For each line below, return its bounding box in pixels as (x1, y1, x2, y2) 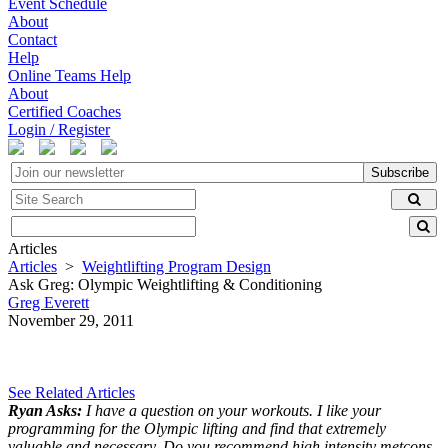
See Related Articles (8, 384, 135, 401)
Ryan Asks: (8, 402, 86, 419)
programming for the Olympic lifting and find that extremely (8, 420, 386, 437)
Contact (8, 31, 57, 48)
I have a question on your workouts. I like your (86, 402, 381, 419)
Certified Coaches (8, 103, 121, 120)
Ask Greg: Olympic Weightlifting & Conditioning (8, 276, 322, 293)
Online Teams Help (8, 67, 131, 84)
